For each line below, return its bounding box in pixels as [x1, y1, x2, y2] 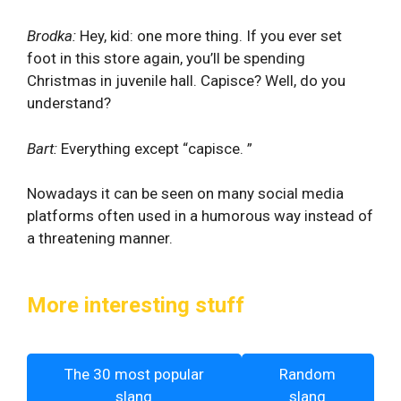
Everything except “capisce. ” [57, 139, 252, 158]
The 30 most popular [64, 365, 204, 383]
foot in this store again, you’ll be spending [27, 49, 305, 67]
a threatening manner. [27, 229, 173, 247]
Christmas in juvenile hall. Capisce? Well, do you [27, 72, 346, 90]
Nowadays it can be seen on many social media [27, 184, 344, 202]
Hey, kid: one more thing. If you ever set [76, 27, 342, 45]
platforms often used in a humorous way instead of [27, 207, 373, 225]
